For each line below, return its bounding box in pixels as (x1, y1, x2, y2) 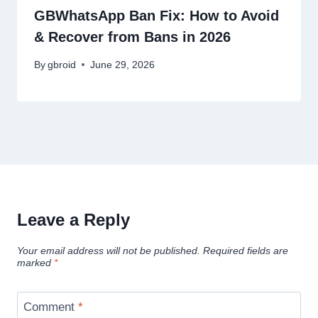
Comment (23, 300, 78, 314)
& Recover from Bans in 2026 (34, 28, 231, 45)
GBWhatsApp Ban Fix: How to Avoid (34, 7, 279, 23)
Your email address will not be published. (17, 245, 200, 256)
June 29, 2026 (90, 59, 155, 70)
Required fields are (203, 245, 288, 256)
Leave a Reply (17, 209, 130, 229)
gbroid (48, 59, 77, 70)
